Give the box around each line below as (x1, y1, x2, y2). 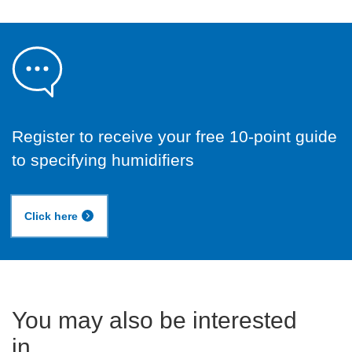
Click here (24, 210, 78, 222)
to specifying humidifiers (12, 151, 194, 169)
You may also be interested (12, 307, 297, 333)
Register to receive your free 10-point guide (12, 127, 337, 145)
